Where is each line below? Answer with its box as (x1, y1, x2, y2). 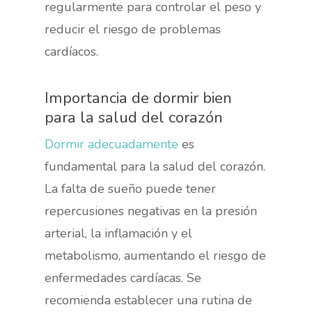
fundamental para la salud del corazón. (45, 157, 266, 175)
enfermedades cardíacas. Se (45, 269, 202, 286)
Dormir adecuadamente (45, 135, 179, 153)
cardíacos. (45, 42, 99, 60)
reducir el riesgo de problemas (45, 20, 221, 38)
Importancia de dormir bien (45, 86, 233, 109)
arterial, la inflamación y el (45, 224, 193, 242)
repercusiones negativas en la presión (45, 202, 258, 219)
